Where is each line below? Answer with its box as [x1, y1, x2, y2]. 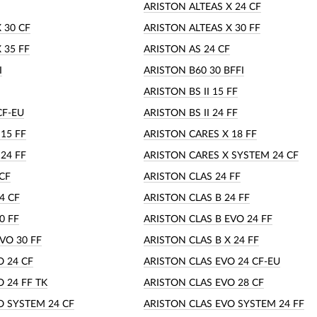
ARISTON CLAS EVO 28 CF [144, 277, 264, 288]
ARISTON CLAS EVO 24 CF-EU [144, 256, 280, 267]
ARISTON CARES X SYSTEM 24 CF [144, 150, 299, 161]
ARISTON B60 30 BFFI [144, 65, 244, 76]
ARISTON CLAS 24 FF [144, 171, 241, 182]
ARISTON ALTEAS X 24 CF [144, 1, 261, 12]
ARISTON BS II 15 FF [144, 86, 238, 97]
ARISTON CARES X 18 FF [144, 129, 257, 139]
